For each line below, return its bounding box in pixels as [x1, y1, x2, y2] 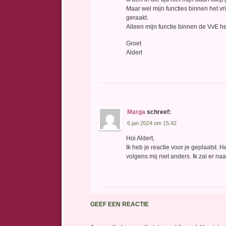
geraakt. [126, 14, 149, 21]
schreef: [147, 108, 172, 116]
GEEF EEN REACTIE [90, 201, 149, 208]
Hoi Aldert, [126, 134, 155, 142]
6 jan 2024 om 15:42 [127, 120, 177, 126]
